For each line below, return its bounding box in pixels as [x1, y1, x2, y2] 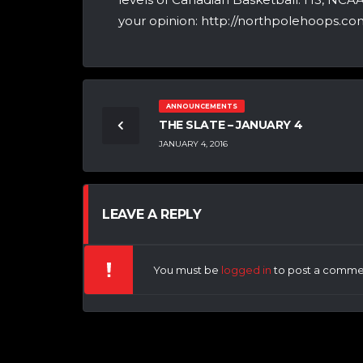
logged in [221, 263, 271, 276]
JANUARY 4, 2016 [159, 139, 228, 150]
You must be [153, 263, 221, 276]
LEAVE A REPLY [102, 206, 202, 222]
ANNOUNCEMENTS [165, 101, 237, 110]
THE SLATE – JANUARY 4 [159, 117, 303, 132]
